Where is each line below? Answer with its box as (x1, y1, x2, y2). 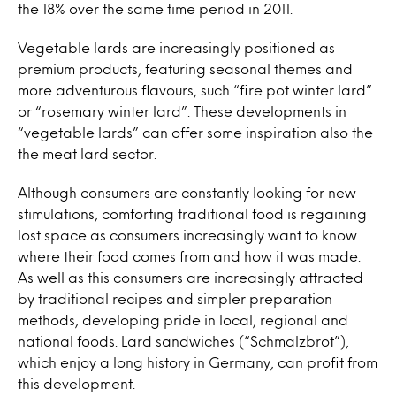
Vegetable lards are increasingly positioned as (18, 42, 335, 53)
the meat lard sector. (18, 148, 156, 159)
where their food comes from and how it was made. (18, 250, 361, 262)
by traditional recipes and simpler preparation (18, 293, 332, 304)
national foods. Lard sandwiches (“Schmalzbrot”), (18, 335, 349, 346)
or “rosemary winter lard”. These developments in (18, 105, 346, 117)
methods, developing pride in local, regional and (18, 314, 348, 325)
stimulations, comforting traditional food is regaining (18, 208, 367, 219)
